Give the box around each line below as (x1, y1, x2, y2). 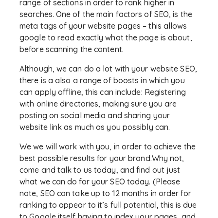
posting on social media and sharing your (19, 110, 170, 121)
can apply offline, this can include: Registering (19, 87, 186, 97)
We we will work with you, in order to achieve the (19, 142, 196, 152)
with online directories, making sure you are (19, 99, 177, 109)
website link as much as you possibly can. (19, 122, 170, 132)
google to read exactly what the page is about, (19, 33, 192, 43)
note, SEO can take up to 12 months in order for (19, 188, 191, 199)
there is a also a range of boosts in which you (19, 75, 185, 86)
